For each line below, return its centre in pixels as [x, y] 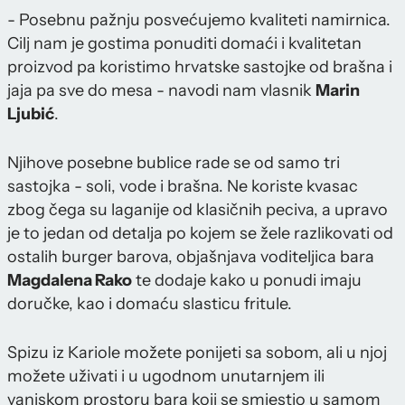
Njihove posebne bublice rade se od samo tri [174, 163]
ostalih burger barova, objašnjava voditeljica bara [191, 257]
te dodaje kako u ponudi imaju [247, 281]
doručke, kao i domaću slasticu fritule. [150, 304]
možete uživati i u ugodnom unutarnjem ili [166, 377]
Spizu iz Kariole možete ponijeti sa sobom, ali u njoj [197, 353]
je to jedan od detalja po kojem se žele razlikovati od [200, 234]
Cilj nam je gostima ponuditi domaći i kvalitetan [184, 44]
